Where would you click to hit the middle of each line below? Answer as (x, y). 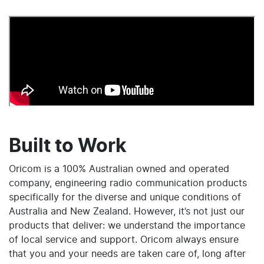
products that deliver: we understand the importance (127, 225)
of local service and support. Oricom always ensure (124, 240)
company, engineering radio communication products (128, 183)
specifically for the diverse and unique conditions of (125, 197)
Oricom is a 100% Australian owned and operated (119, 169)
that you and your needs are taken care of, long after (127, 254)
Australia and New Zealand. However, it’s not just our (127, 211)
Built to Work (68, 146)
